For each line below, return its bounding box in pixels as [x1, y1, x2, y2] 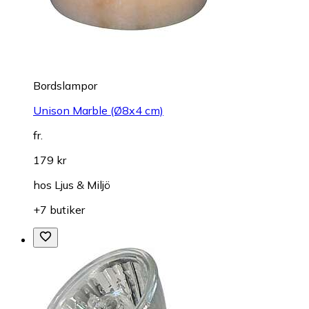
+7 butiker [33, 203, 85, 217]
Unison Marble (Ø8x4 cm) [33, 103, 163, 118]
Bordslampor [33, 79, 97, 93]
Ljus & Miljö [54, 178, 110, 192]
